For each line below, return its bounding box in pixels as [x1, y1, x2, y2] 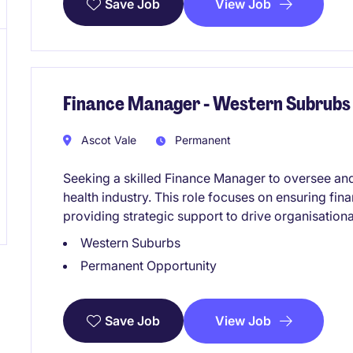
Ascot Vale [78, 132, 136, 147]
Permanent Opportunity [80, 257, 217, 273]
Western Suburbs [80, 234, 180, 251]
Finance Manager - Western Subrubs [63, 91, 351, 117]
